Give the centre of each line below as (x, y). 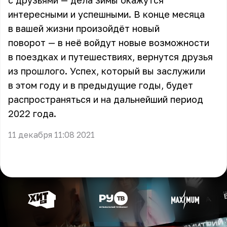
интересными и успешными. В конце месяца (106, 14)
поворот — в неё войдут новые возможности (109, 43)
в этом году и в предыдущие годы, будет (101, 85)
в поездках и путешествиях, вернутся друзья (110, 57)
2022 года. (32, 113)
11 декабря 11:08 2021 (51, 135)
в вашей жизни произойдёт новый (84, 28)
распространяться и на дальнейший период (106, 99)
